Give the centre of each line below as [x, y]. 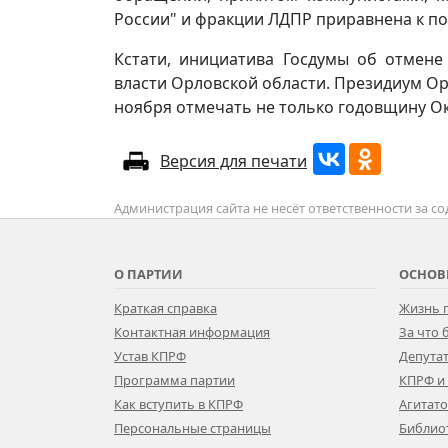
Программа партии [174, 380]
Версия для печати [233, 161]
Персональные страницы [192, 428]
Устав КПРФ [150, 356]
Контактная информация [192, 332]
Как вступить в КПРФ [178, 404]
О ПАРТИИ [148, 274]
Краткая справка [165, 308]
